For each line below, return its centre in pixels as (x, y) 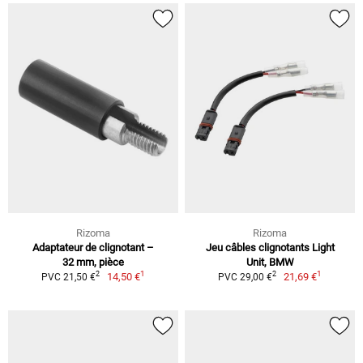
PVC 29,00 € (245, 277)
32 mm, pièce (93, 262)
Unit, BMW (270, 262)
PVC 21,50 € (68, 277)
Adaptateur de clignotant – (93, 247)
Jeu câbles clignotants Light (270, 247)
